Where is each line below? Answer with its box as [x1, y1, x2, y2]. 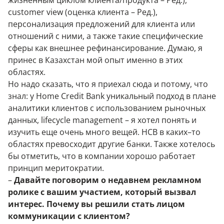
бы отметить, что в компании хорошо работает [8, 150, 195, 161]
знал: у [8, 90, 36, 101]
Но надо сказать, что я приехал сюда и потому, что [8, 78, 208, 89]
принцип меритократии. [8, 162, 104, 173]
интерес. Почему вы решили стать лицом [8, 198, 185, 209]
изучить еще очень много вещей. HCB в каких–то [8, 126, 200, 137]
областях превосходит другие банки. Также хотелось [8, 138, 215, 149]
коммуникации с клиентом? [8, 210, 130, 221]
